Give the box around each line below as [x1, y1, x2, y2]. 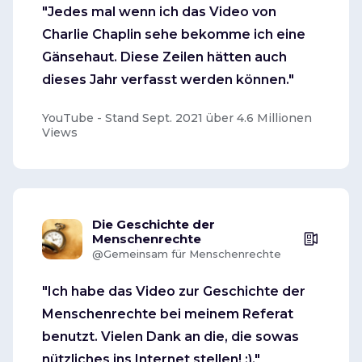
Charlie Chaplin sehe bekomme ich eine [42, 26, 305, 42]
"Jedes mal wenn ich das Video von [42, 3, 276, 19]
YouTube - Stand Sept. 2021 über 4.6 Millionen [42, 110, 312, 125]
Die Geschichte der [92, 216, 215, 232]
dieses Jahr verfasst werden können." [42, 71, 294, 87]
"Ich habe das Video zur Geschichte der [42, 283, 305, 299]
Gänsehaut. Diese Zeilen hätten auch [42, 48, 287, 65]
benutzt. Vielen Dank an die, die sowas [42, 328, 299, 344]
